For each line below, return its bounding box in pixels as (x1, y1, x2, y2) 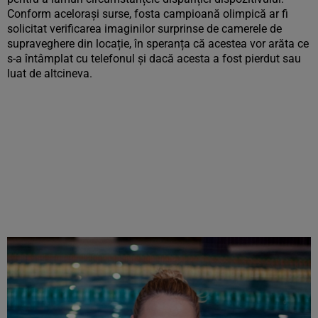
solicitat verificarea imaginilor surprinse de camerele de (7, 22, 282, 35)
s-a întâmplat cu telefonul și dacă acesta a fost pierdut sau (7, 52, 301, 65)
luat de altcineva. (7, 67, 92, 80)
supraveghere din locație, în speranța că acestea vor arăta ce (7, 37, 309, 50)
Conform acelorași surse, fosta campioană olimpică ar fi (7, 7, 288, 21)
